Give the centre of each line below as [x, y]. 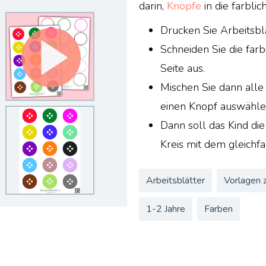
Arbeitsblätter [176, 180]
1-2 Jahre [166, 209]
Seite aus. [183, 68]
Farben [219, 209]
